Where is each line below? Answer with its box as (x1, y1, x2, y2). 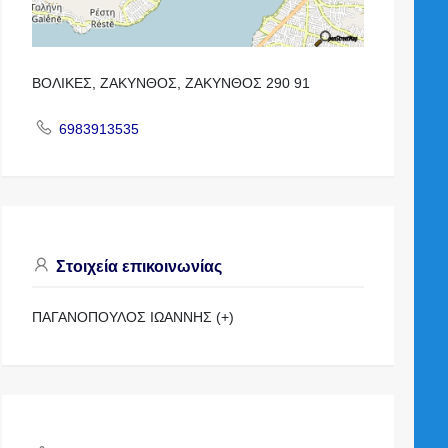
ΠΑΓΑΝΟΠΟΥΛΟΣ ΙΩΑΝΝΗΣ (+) (32, 309, 235, 326)
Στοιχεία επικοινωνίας (52, 258, 223, 276)
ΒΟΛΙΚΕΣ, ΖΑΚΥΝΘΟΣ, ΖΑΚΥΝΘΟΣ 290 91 (32, 75, 311, 92)
